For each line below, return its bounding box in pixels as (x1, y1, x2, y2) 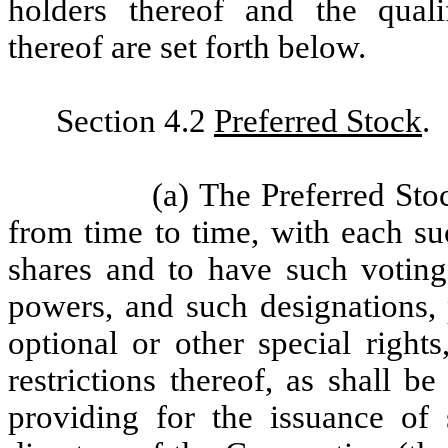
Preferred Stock (214, 103, 422, 139)
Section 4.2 (56, 103, 214, 139)
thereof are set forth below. (8, 29, 366, 65)
